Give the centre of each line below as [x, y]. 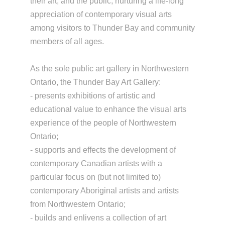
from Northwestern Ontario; [78, 204]
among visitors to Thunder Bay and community [112, 28]
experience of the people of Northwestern [103, 123]
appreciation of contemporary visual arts [101, 15]
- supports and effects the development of [103, 150]
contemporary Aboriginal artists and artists [104, 191]
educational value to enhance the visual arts [108, 109]
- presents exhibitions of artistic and [92, 96]
